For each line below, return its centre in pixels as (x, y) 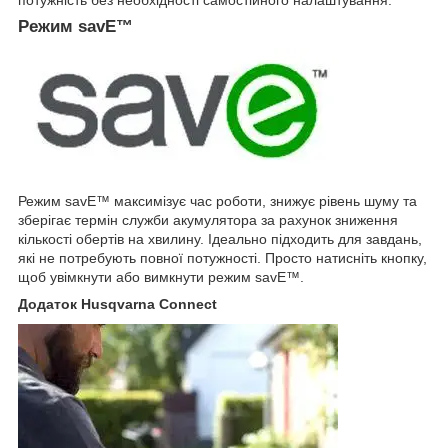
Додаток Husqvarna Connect (117, 303)
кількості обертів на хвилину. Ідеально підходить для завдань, (220, 238)
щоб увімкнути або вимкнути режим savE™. (161, 276)
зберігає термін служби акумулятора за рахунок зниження (208, 219)
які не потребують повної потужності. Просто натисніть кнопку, (222, 257)
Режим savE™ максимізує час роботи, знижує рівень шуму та (217, 200)
